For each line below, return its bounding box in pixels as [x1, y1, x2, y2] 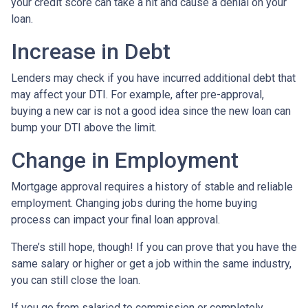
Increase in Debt [11, 38, 170, 65]
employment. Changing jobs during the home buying [11, 196, 257, 210]
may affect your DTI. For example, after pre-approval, [11, 87, 264, 101]
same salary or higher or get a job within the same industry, [11, 256, 291, 270]
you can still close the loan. [11, 273, 140, 287]
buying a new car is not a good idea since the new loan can [11, 104, 291, 118]
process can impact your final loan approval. [11, 212, 220, 226]
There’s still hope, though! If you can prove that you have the [11, 240, 297, 254]
